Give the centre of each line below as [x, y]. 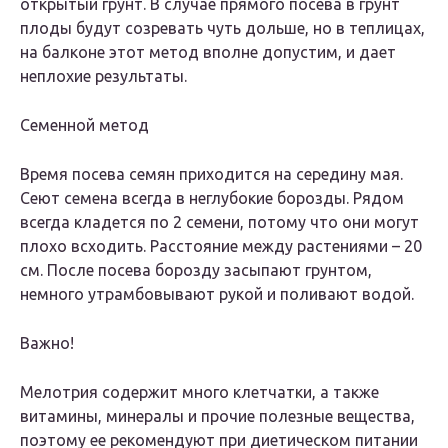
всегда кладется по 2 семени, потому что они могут [219, 222]
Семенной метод [84, 125]
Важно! [47, 343]
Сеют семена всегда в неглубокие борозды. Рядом [212, 198]
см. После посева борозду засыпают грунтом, [196, 270]
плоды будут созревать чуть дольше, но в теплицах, [222, 28]
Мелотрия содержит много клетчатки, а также [199, 392]
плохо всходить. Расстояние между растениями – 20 [221, 246]
